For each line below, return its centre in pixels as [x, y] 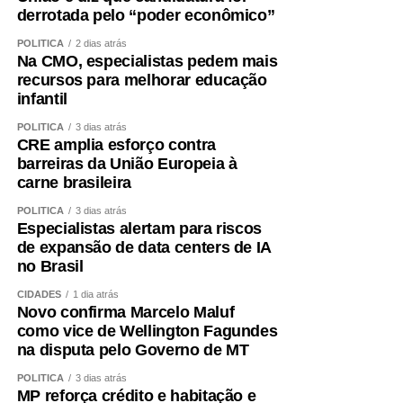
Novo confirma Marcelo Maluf [125, 312]
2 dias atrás [101, 43]
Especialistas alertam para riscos [139, 228]
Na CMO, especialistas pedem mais [147, 61]
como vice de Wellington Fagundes [147, 331]
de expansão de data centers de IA [144, 247]
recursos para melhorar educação [142, 80]
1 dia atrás [95, 294]
